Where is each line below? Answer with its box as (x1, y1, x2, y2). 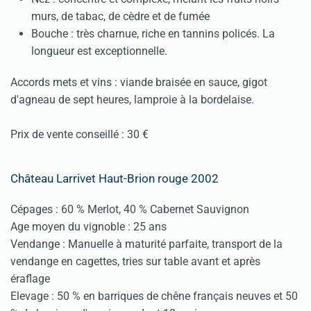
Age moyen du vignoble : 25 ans (10, 220, 167, 234)
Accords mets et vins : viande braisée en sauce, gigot (10, 76, 267, 90)
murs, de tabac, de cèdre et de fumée (31, 10, 210, 24)
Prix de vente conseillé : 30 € (10, 128, 149, 142)
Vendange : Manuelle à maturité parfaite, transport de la (10, 237, 283, 251)
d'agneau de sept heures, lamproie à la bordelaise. (10, 93, 254, 107)
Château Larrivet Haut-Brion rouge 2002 (10, 171, 219, 186)
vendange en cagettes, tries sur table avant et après (10, 255, 260, 269)
